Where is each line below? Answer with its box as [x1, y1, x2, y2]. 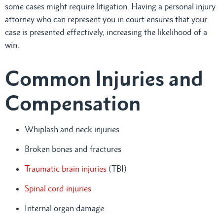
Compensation [5, 90, 141, 115]
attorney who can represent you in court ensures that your [5, 14, 207, 24]
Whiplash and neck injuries [25, 124, 119, 134]
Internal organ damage [25, 203, 104, 213]
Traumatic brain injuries [25, 163, 107, 174]
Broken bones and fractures [25, 144, 121, 154]
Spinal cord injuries [25, 183, 91, 193]
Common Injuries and [5, 65, 203, 91]
